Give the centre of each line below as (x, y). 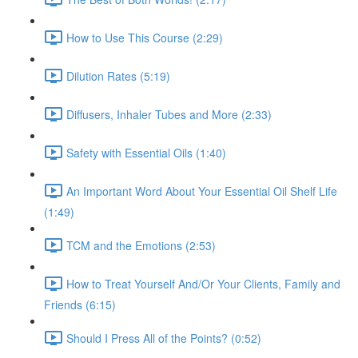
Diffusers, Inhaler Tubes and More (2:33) (169, 114)
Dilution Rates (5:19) (118, 76)
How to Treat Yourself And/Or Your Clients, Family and (203, 283)
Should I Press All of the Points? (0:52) (164, 338)
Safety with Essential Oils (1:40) (146, 152)
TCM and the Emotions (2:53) (141, 245)
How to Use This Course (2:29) (145, 37)
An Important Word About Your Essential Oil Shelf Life (202, 191)
